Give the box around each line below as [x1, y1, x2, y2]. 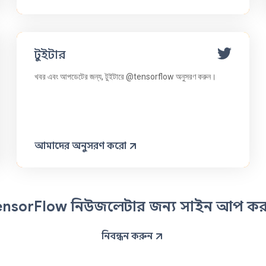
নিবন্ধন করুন [101, 230, 153, 242]
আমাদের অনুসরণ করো [34, 140, 127, 152]
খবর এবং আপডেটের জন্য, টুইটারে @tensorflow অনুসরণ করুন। [34, 71, 217, 81]
